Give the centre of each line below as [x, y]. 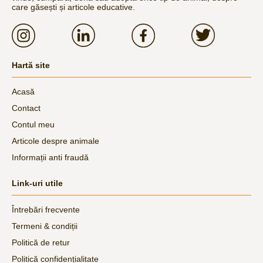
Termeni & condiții [45, 226]
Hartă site [31, 65]
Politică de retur [41, 242]
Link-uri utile [37, 183]
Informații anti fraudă [50, 157]
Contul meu [33, 124]
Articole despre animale [55, 141]
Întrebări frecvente [46, 209]
